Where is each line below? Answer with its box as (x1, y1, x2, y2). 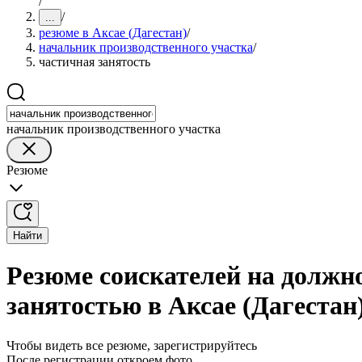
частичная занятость (39, 55, 150, 69)
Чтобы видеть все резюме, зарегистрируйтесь (6, 338, 257, 352)
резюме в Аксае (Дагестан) (39, 26, 187, 40)
